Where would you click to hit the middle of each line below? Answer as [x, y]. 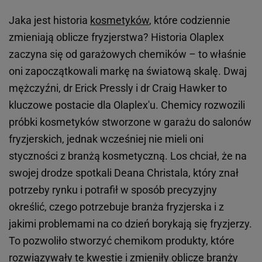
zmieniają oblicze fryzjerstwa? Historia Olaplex [116, 37]
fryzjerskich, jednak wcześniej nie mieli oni [106, 139]
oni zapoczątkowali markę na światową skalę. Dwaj [128, 71]
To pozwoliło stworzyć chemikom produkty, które [122, 241]
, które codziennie [190, 20]
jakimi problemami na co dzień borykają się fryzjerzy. [130, 224]
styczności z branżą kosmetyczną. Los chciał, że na [128, 156]
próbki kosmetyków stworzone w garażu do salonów [130, 122]
